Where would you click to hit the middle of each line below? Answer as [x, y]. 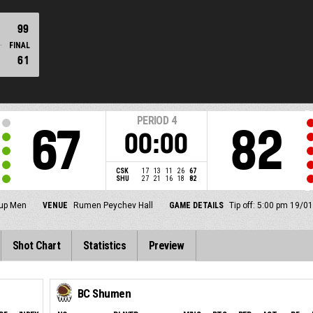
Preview [167, 246]
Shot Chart [37, 246]
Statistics [105, 246]
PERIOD [153, 121]
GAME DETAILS [196, 205]
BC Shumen [104, 294]
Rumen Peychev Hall [113, 205]
